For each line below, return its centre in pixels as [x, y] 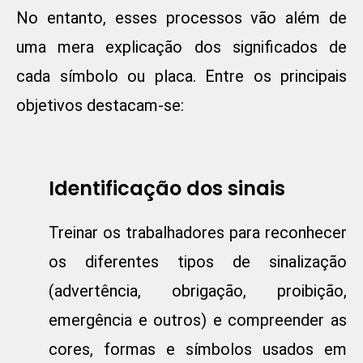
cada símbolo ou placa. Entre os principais [181, 77]
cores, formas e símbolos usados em [198, 350]
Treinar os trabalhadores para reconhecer [198, 233]
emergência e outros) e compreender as [198, 320]
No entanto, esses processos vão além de [181, 18]
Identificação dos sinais [167, 189]
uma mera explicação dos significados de [181, 47]
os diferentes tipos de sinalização [198, 262]
